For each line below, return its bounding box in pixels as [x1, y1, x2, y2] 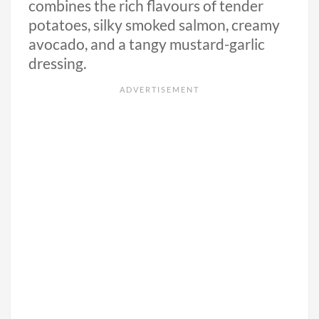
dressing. [28, 54, 86, 73]
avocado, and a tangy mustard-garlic [28, 35, 265, 54]
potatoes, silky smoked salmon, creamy [28, 16, 280, 35]
